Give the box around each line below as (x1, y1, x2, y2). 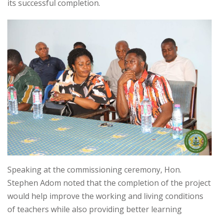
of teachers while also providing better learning (7, 204, 182, 215)
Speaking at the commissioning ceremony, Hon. (7, 164, 181, 175)
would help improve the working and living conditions (7, 191, 203, 202)
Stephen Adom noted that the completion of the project (7, 177, 211, 189)
